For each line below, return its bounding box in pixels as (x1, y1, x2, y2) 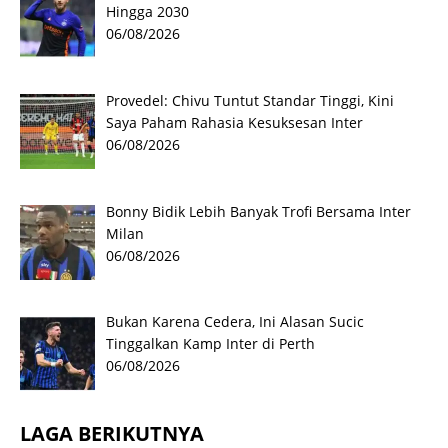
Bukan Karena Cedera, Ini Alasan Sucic (105, 312, 364, 332)
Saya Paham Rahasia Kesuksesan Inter (105, 113, 363, 132)
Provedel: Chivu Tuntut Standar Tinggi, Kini (105, 91, 394, 110)
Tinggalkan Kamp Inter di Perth (105, 334, 315, 354)
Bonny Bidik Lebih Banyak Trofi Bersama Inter (105, 201, 411, 221)
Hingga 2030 (105, 2, 189, 22)
